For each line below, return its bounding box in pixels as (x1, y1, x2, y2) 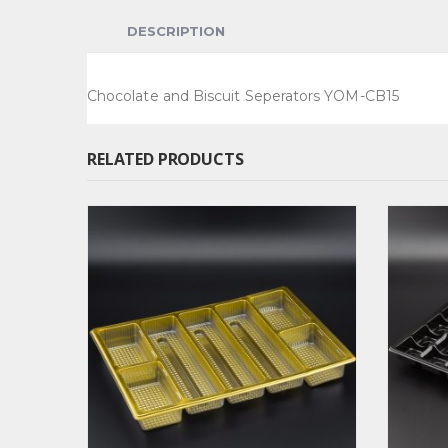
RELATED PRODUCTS (87, 148, 244, 171)
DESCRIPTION (127, 23, 225, 40)
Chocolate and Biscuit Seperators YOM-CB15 (87, 87, 399, 106)
